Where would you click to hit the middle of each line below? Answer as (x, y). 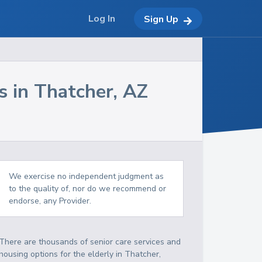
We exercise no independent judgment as (87, 176)
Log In (102, 19)
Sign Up (161, 19)
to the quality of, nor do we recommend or (88, 189)
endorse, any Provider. (50, 201)
